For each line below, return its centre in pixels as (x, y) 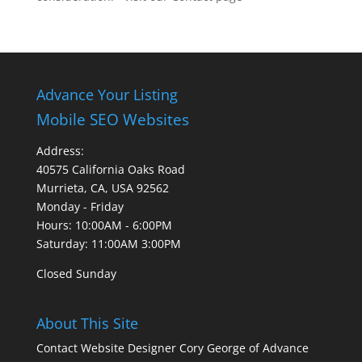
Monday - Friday (80, 206)
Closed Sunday (76, 274)
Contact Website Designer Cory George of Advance (172, 348)
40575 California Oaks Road (110, 169)
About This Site (87, 324)
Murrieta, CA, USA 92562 (102, 188)
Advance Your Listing (107, 95)
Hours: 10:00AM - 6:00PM (104, 225)
